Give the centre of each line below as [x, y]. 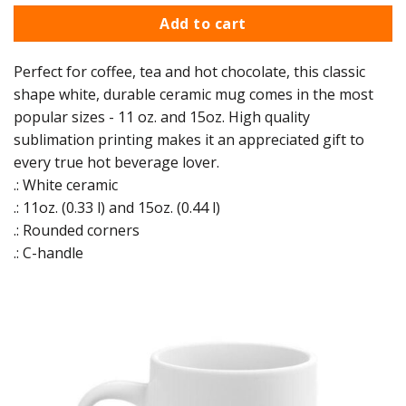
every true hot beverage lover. [116, 162]
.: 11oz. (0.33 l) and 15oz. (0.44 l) [117, 207]
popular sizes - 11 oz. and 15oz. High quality [162, 116]
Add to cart [203, 23]
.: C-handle [48, 252]
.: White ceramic [66, 184]
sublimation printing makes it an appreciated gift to [189, 139]
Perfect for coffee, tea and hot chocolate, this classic [189, 71]
